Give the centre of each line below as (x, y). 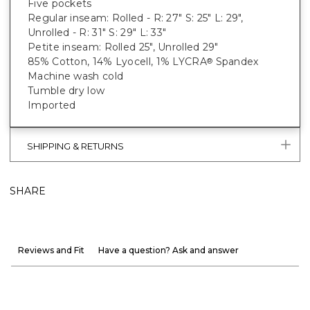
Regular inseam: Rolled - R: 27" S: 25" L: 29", (136, 18)
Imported (52, 106)
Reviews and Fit (51, 250)
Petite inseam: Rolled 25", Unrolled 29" (123, 47)
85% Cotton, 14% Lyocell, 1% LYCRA (117, 62)
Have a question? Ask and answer (168, 250)
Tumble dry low (66, 91)
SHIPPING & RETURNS (75, 146)
